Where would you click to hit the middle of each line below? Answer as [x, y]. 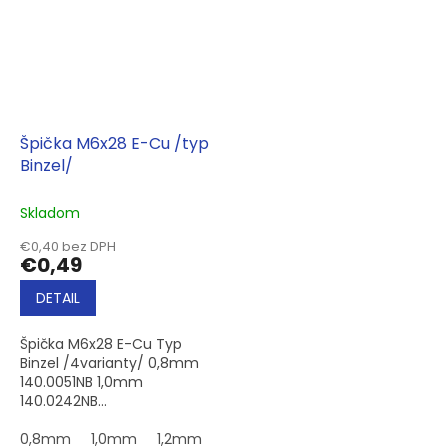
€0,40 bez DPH [68, 247]
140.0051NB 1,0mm [83, 382]
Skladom [50, 213]
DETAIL [58, 298]
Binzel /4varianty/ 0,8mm [111, 363]
